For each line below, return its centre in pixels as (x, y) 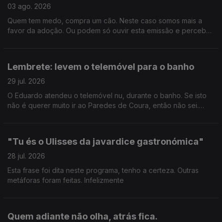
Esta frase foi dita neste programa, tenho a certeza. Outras (103, 170)
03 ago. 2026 (29, 6)
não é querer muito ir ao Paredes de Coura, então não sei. (103, 105)
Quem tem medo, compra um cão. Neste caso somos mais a (105, 21)
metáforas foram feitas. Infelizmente (66, 180)
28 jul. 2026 (26, 156)
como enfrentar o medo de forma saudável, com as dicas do (107, 40)
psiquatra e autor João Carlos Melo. (66, 50)
